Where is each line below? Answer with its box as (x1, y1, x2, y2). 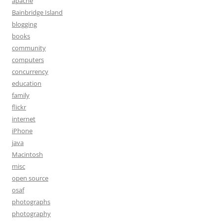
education (12, 79, 41, 88)
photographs (12, 197, 50, 206)
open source (12, 174, 48, 183)
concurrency (12, 67, 48, 76)
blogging (12, 20, 37, 29)
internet (12, 114, 36, 123)
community (12, 43, 46, 52)
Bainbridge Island (12, 8, 63, 17)
